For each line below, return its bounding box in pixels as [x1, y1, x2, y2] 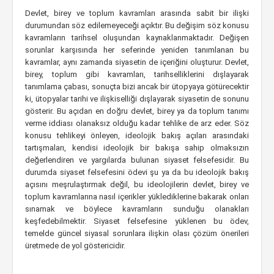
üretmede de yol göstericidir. [25, 241, 125, 250]
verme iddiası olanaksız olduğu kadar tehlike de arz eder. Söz [25, 119, 249, 128]
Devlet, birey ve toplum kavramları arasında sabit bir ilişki [25, 9, 249, 18]
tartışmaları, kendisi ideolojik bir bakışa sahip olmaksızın [25, 143, 249, 152]
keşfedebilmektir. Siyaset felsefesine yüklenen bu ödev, [25, 217, 249, 226]
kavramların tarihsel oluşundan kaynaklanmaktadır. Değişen [25, 33, 249, 42]
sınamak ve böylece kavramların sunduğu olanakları [25, 204, 249, 213]
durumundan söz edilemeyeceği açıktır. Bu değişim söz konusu [25, 21, 249, 30]
